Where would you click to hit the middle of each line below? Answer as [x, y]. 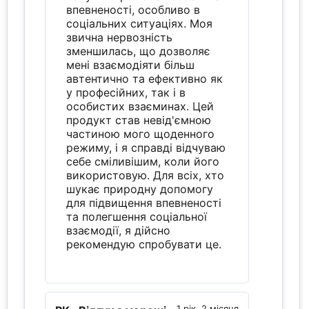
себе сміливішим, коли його [143, 161]
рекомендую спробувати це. [144, 244]
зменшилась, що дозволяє [139, 51]
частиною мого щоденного [141, 133]
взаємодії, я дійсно [119, 230]
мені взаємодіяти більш [131, 64]
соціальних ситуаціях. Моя [140, 23]
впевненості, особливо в [133, 9]
